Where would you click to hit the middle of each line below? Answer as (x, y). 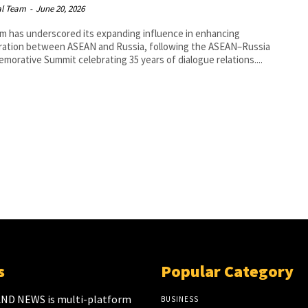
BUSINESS (180, 299)
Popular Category (227, 271)
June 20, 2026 (60, 9)
